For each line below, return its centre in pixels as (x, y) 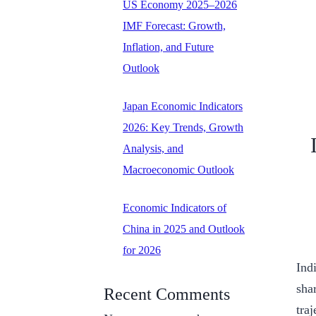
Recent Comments (167, 294)
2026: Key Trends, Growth (183, 128)
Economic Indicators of (175, 208)
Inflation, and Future (168, 47)
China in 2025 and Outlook (184, 229)
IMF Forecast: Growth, (174, 26)
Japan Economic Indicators (183, 107)
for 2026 (142, 250)
